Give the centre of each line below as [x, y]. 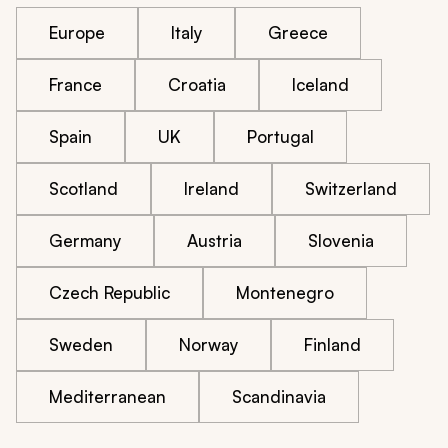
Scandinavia [279, 397]
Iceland [320, 85]
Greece [298, 33]
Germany [85, 241]
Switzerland [351, 189]
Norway [208, 345]
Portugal [280, 137]
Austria [214, 241]
